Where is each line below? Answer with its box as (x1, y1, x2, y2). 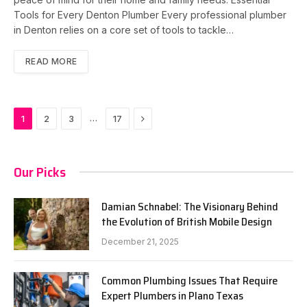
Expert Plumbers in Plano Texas (101, 286, 243, 304)
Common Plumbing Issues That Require (101, 271, 278, 289)
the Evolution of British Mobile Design (101, 212, 272, 230)
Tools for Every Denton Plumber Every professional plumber (14, 8, 286, 21)
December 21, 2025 (101, 236, 179, 247)
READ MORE (25, 56, 77, 66)
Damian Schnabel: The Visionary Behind (101, 197, 278, 215)
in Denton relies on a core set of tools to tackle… (14, 23, 234, 36)
